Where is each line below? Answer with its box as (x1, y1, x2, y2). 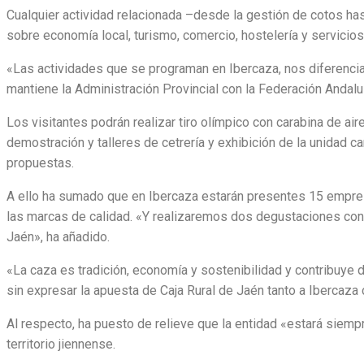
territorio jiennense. (6, 336, 115, 352)
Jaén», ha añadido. (6, 229, 110, 245)
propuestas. (6, 155, 74, 171)
